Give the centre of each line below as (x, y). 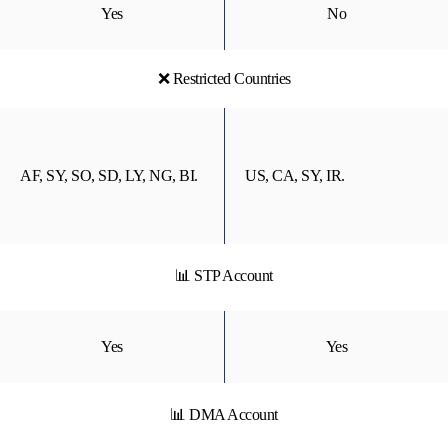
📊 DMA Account (224, 414)
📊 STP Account (224, 275)
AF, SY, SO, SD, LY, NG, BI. (109, 175)
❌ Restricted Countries (224, 78)
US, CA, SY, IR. (295, 175)
